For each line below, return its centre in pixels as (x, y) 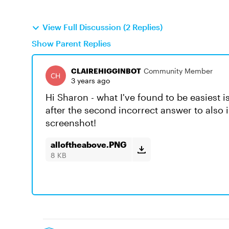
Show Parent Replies (71, 43)
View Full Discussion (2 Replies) (102, 27)
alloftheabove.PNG (89, 144)
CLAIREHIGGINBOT (106, 71)
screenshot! (71, 123)
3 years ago (90, 81)
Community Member (178, 71)
